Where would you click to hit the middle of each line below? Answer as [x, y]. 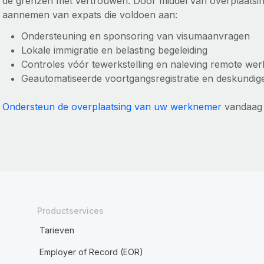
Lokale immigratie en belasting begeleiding [114, 50]
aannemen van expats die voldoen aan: [91, 15]
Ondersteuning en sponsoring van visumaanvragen [135, 36]
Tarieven [57, 230]
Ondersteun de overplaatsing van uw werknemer [112, 107]
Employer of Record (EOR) [91, 252]
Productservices [70, 211]
